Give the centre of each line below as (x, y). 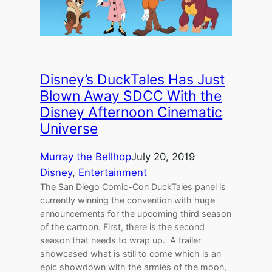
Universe (69, 129)
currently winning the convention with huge (128, 200)
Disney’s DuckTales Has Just (133, 80)
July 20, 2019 (163, 157)
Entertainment (113, 173)
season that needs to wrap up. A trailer (121, 240)
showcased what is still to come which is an (131, 254)
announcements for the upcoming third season (136, 214)
